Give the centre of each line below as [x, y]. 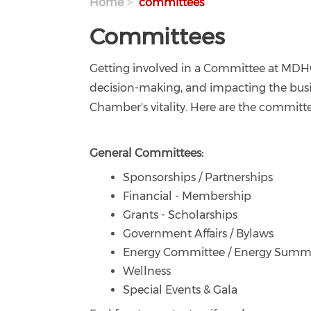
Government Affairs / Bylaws [199, 234]
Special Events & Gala [180, 290]
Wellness [147, 271]
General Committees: [147, 153]
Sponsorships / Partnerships [198, 177]
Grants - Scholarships [180, 215]
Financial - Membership [187, 196]
